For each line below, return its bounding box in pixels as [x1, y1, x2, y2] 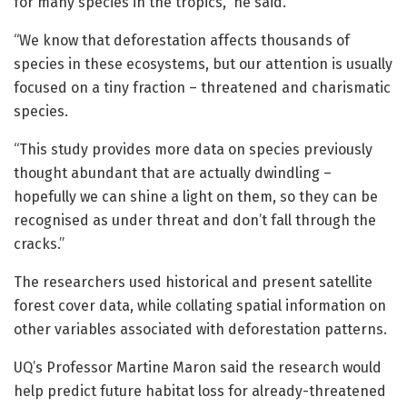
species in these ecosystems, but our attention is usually [14, 55, 392, 74]
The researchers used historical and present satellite [14, 273, 372, 292]
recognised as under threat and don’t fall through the [14, 212, 376, 230]
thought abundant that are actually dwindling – [14, 164, 332, 183]
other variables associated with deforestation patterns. [14, 321, 387, 339]
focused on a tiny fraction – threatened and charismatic [14, 79, 391, 97]
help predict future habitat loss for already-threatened [14, 382, 386, 401]
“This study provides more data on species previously [14, 141, 372, 159]
